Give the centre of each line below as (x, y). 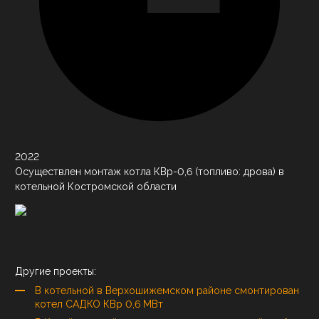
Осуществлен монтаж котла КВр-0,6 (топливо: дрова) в (150, 171)
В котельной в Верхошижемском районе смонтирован (167, 290)
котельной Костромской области (96, 186)
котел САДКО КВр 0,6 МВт (99, 304)
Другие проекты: (56, 271)
